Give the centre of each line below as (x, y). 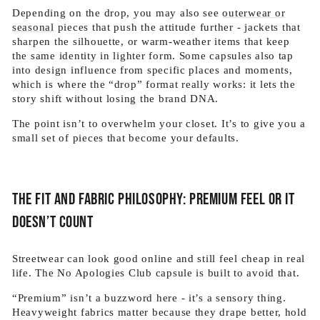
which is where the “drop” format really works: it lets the (154, 84)
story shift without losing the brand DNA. (116, 99)
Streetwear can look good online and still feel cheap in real (159, 259)
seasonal (33, 27)
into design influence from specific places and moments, (152, 70)
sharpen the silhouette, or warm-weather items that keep (151, 41)
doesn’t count (53, 222)
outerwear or (254, 13)
